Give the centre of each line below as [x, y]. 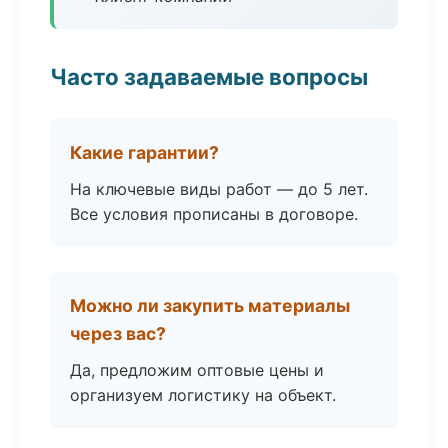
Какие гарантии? [144, 152]
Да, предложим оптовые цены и [197, 370]
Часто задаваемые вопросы [209, 76]
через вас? [118, 333]
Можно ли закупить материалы [210, 305]
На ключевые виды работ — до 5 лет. [219, 189]
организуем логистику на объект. [203, 395]
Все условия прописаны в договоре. [214, 214]
